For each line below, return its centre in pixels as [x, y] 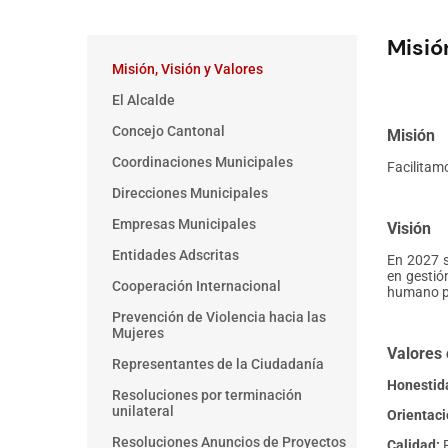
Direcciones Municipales [190, 193]
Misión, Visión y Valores [187, 69]
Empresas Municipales [184, 224]
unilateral [143, 411]
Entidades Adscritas [175, 255]
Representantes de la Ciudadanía [218, 364]
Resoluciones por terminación [207, 395]
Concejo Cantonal [168, 131]
